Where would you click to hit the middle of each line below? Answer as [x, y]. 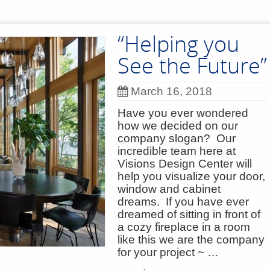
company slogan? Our [177, 138]
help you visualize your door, [191, 176]
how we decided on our [178, 126]
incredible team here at [177, 151]
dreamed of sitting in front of [189, 214]
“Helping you [178, 44]
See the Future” [192, 65]
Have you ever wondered [183, 113]
